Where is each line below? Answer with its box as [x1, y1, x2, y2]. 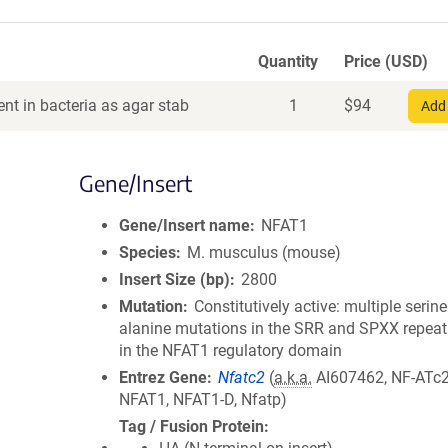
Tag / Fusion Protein [119, 417, 264, 436]
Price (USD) [344, 52, 428, 71]
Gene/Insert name [119, 216, 250, 235]
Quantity [258, 52, 318, 71]
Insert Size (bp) [119, 270, 230, 289]
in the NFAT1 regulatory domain [119, 341, 342, 360]
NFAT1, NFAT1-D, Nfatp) [119, 390, 287, 409]
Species [119, 243, 176, 262]
